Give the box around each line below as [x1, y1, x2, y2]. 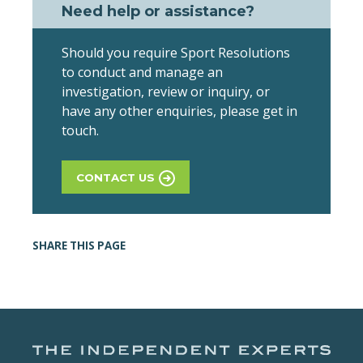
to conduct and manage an [62, 63, 223, 82]
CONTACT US [76, 171, 155, 185]
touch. [62, 122, 99, 140]
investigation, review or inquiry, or [62, 83, 270, 101]
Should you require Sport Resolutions [62, 44, 290, 62]
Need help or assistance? [62, 2, 254, 21]
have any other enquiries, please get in [62, 102, 297, 121]
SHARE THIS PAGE [32, 238, 126, 254]
